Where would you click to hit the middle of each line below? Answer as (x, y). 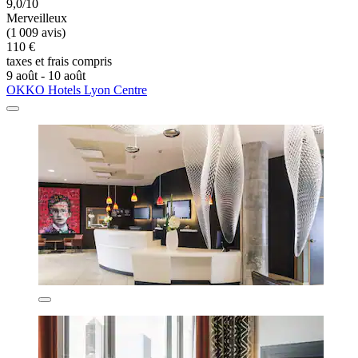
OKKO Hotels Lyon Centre (77, 89)
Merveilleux (37, 18)
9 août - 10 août (46, 75)
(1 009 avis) (36, 32)
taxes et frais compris (59, 61)
